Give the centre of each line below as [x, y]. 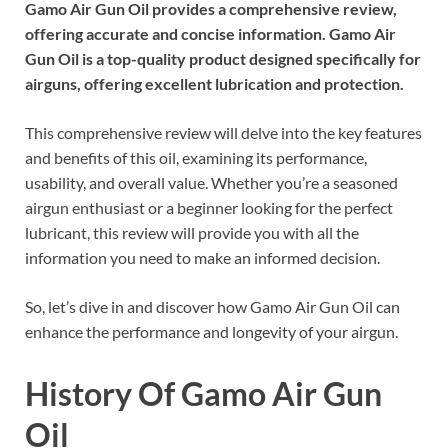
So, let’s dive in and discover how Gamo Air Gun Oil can [212, 307]
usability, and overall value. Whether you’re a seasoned [211, 183]
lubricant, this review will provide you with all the [192, 233]
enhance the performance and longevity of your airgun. [211, 332]
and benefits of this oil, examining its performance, [196, 158]
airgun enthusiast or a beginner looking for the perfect [209, 208]
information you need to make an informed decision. [202, 258]
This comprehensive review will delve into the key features [223, 133]
